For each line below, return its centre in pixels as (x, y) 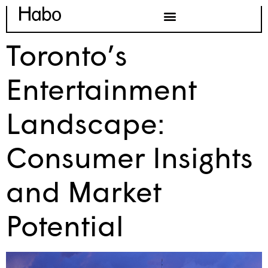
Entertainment (101, 89)
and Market (84, 191)
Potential (65, 225)
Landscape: (86, 123)
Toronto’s (67, 54)
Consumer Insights (130, 157)
